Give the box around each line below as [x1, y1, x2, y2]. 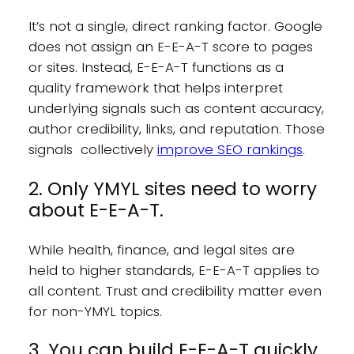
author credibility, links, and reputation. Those [28, 119, 325, 139]
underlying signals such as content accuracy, [28, 99, 324, 119]
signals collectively [28, 140, 157, 160]
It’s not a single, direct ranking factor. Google [28, 17, 322, 36]
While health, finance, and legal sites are [28, 239, 295, 259]
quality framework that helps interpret [28, 78, 283, 98]
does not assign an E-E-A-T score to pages [28, 37, 313, 57]
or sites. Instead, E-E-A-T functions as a [28, 58, 284, 77]
